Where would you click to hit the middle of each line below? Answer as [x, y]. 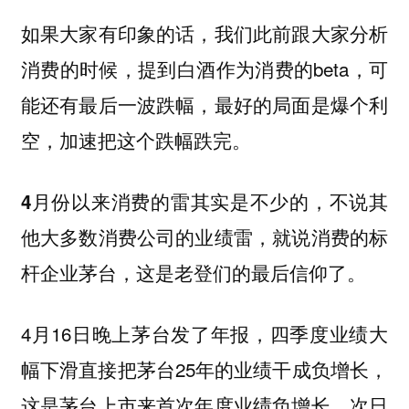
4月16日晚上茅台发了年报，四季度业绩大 [204, 333]
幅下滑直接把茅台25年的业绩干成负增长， [204, 368]
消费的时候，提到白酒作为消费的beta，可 [204, 69]
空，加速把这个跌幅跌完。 [136, 140]
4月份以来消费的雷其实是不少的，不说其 [204, 202]
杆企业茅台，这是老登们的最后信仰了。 [193, 273]
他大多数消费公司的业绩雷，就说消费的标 [204, 237]
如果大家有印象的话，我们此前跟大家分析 [204, 33]
